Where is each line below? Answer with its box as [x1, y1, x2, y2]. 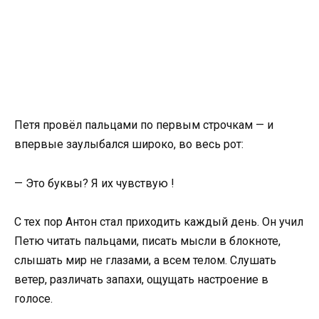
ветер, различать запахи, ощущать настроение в [14, 272, 268, 286]
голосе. [14, 291, 53, 305]
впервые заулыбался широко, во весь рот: [14, 137, 244, 152]
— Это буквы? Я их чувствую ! [14, 176, 174, 190]
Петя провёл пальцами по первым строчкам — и [14, 118, 273, 132]
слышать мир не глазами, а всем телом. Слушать [14, 253, 276, 267]
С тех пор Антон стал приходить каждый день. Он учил [14, 214, 303, 229]
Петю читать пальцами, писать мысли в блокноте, [14, 234, 281, 248]
